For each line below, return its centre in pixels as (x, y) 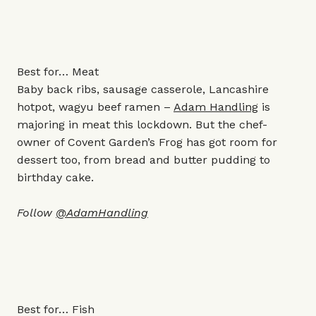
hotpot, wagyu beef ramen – (95, 107)
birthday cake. (55, 177)
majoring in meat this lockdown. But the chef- (142, 124)
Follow (36, 213)
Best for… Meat (58, 72)
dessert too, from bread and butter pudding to (144, 160)
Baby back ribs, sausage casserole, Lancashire (143, 89)
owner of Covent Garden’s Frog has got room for (147, 142)
